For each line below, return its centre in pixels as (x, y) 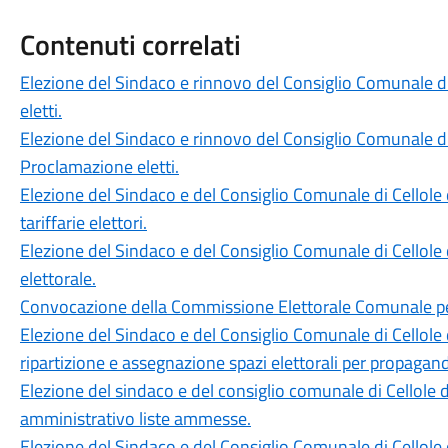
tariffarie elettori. (83, 222)
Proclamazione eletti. (99, 166)
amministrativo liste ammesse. (135, 418)
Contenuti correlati (130, 44)
